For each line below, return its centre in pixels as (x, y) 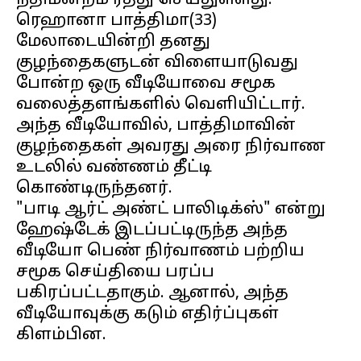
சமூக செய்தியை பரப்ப (115, 272)
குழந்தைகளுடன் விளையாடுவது (157, 63)
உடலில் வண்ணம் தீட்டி (114, 168)
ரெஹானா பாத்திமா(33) (116, 21)
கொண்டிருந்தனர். (94, 189)
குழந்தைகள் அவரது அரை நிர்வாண (171, 147)
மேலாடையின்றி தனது (113, 42)
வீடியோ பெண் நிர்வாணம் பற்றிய (160, 251)
